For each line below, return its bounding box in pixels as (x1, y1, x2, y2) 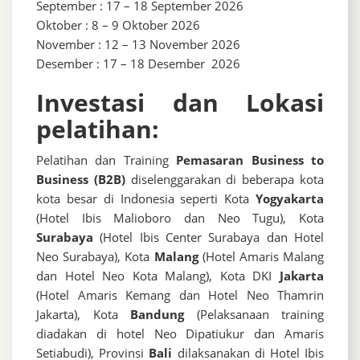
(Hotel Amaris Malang (198, 248, 324, 265)
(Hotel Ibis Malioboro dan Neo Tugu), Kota (36, 210, 324, 227)
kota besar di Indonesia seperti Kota (36, 190, 256, 207)
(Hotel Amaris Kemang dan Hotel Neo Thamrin (36, 287, 324, 304)
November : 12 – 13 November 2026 (36, 36, 240, 53)
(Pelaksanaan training (184, 306, 324, 323)
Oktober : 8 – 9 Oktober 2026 (36, 17, 200, 34)
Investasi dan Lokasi (36, 86, 324, 120)
